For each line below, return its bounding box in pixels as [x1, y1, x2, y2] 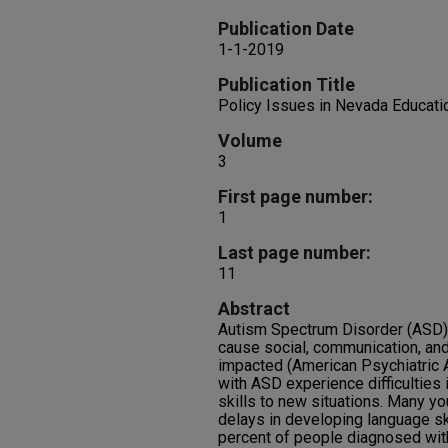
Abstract [218, 298, 290, 319]
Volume [218, 130, 282, 151]
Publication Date [218, 18, 354, 39]
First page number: [218, 186, 373, 207]
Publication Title [218, 74, 355, 95]
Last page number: [218, 242, 371, 263]
